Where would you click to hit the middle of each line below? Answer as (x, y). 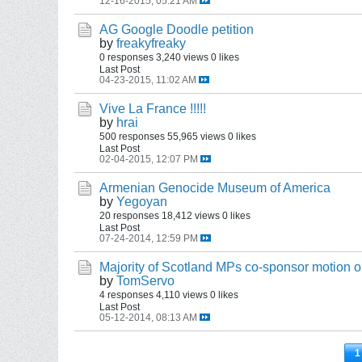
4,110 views (182, 295)
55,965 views (196, 136)
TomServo (145, 281)
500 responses (132, 136)
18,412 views (191, 215)
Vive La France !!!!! (153, 109)
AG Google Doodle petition (177, 29)
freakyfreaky (151, 43)
